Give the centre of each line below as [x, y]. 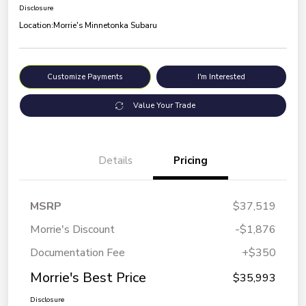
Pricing [191, 161]
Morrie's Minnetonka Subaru [105, 26]
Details [115, 161]
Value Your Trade [164, 106]
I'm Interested [221, 77]
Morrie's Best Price [88, 278]
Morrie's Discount [72, 230]
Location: [36, 26]
